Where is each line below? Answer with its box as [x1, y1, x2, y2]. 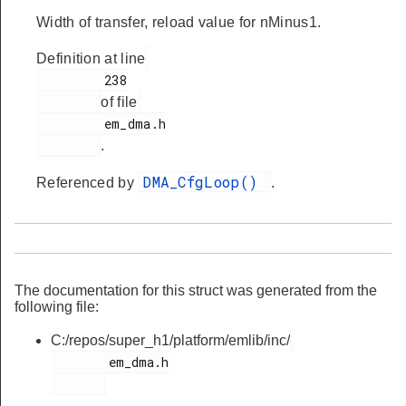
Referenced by [36, 175, 139, 190]
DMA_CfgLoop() [142, 172, 267, 191]
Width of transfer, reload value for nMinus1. [36, 14, 322, 30]
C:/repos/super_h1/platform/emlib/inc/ [51, 333, 290, 348]
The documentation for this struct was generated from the [14, 283, 377, 298]
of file [101, 94, 138, 110]
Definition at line [36, 51, 146, 66]
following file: [14, 299, 99, 314]
